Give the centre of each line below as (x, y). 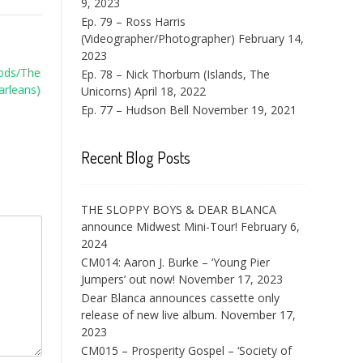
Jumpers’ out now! (128, 279)
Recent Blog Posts (136, 157)
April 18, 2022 (170, 91)
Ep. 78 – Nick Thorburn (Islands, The (175, 74)
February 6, (270, 226)
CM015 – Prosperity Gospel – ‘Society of (186, 350)
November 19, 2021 (244, 110)
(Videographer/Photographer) (158, 38)
